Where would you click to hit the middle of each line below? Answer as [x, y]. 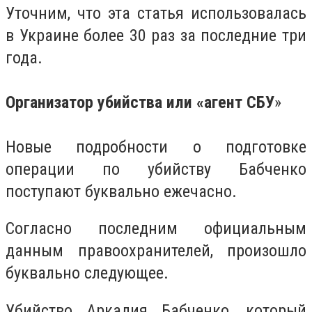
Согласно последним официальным [156, 229]
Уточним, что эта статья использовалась [156, 13]
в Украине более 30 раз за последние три [156, 35]
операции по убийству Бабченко [156, 169]
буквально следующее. [87, 273]
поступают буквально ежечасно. [121, 191]
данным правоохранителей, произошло [156, 251]
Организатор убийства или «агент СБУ [140, 102]
